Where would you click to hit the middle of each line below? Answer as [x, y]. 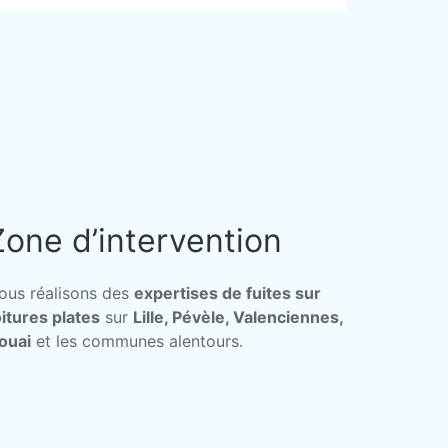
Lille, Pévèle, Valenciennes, [238, 317]
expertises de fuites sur [227, 293]
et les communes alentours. [137, 341]
